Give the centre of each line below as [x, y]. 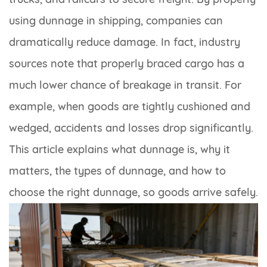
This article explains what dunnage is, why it [119, 149]
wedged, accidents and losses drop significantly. [131, 128]
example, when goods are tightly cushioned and [130, 106]
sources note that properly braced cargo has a [127, 63]
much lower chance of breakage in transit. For [125, 85]
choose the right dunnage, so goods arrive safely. [133, 192]
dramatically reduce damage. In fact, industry [125, 42]
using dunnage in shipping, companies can [116, 20]
